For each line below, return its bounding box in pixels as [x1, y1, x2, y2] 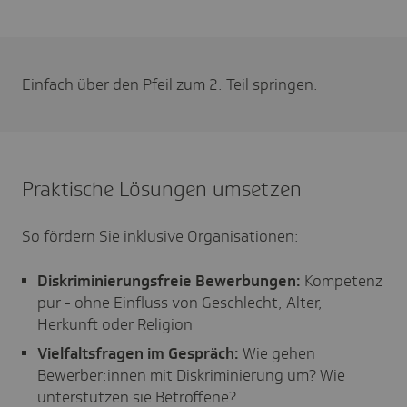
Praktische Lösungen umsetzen [22, 175, 302, 203]
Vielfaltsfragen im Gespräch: [37, 342, 239, 363]
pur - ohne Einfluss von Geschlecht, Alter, [37, 292, 323, 313]
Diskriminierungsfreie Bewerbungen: [37, 270, 304, 291]
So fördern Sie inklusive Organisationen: [22, 225, 299, 246]
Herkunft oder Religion [37, 313, 193, 334]
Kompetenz [304, 270, 382, 291]
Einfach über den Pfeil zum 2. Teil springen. [22, 74, 318, 94]
